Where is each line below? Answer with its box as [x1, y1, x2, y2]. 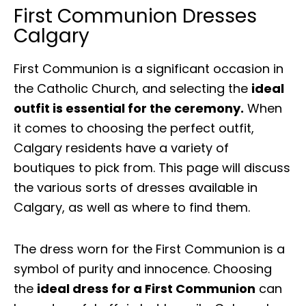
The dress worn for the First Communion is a [14, 240, 285, 258]
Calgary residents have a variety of [14, 139, 229, 157]
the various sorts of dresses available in [14, 179, 258, 197]
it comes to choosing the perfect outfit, [14, 120, 254, 137]
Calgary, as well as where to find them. [14, 199, 250, 217]
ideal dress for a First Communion [37, 279, 255, 297]
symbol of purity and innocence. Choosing [14, 260, 272, 277]
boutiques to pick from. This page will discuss [14, 159, 290, 177]
